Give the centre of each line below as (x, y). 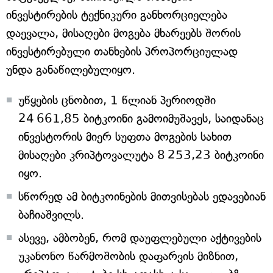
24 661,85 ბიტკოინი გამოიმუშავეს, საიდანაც (141, 119)
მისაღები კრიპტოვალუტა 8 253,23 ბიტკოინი (141, 155)
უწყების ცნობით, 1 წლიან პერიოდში (117, 100)
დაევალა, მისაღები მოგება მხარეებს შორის (123, 33)
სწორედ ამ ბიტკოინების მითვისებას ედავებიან (142, 197)
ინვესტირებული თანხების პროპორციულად (122, 51)
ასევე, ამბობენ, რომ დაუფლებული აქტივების (140, 238)
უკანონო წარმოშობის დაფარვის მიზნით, (128, 256)
